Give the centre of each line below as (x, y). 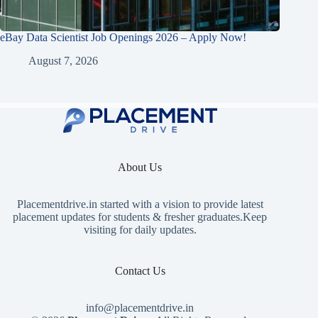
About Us (140, 168)
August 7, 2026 (63, 60)
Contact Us (140, 271)
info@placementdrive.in (140, 308)
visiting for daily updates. (140, 230)
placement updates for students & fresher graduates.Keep (140, 217)
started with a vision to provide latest (180, 204)
